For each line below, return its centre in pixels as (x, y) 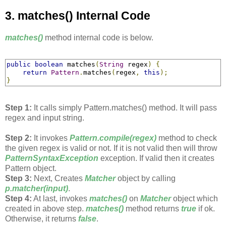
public (19, 65)
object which (195, 199)
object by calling (147, 179)
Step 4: (18, 199)
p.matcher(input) (37, 189)
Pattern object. (31, 168)
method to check (187, 138)
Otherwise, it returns (42, 219)
